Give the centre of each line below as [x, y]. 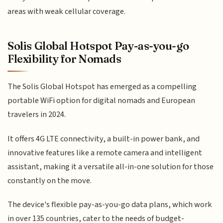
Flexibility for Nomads [64, 59]
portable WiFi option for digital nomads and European [102, 101]
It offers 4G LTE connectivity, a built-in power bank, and [104, 139]
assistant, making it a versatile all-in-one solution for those [111, 167]
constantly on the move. [50, 180]
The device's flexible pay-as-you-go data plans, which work [110, 205]
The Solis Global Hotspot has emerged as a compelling [102, 87]
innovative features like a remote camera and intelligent [105, 153]
